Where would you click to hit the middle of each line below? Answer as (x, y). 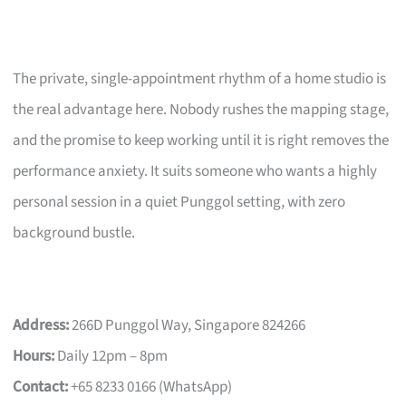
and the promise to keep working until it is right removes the (201, 140)
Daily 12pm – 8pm (111, 356)
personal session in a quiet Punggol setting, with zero (179, 202)
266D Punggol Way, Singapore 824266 (188, 325)
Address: (41, 325)
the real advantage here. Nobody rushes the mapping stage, (201, 109)
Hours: (34, 356)
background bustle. (74, 232)
